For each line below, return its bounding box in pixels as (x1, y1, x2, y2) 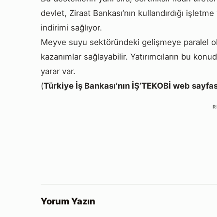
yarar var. (41, 66, 76, 76)
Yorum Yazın (41, 195, 95, 206)
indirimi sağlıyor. (41, 22, 102, 32)
